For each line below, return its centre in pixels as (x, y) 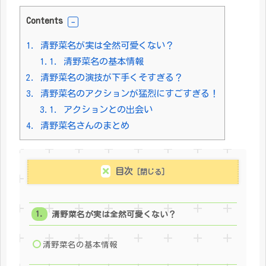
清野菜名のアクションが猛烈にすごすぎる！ (127, 94)
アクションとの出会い (105, 110)
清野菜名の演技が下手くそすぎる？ (109, 78)
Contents (45, 21)
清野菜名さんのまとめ (83, 126)
